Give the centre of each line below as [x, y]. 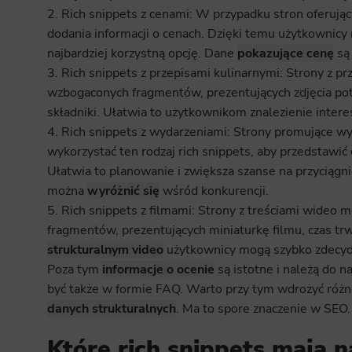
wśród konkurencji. [214, 191]
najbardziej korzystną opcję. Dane [142, 54]
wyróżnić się [123, 191]
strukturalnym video [105, 250]
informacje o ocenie [158, 270]
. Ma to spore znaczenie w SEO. [263, 309]
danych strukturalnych [111, 309]
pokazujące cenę [285, 54]
